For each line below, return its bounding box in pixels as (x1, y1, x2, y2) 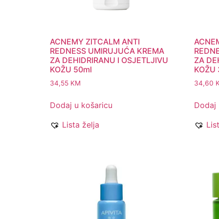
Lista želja (62, 120, 99, 130)
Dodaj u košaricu (50, 100, 112, 110)
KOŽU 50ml (50, 65, 92, 75)
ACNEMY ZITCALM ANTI (50, 37, 140, 47)
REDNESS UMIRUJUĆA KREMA (50, 46, 164, 56)
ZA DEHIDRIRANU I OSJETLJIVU (50, 55, 168, 66)
